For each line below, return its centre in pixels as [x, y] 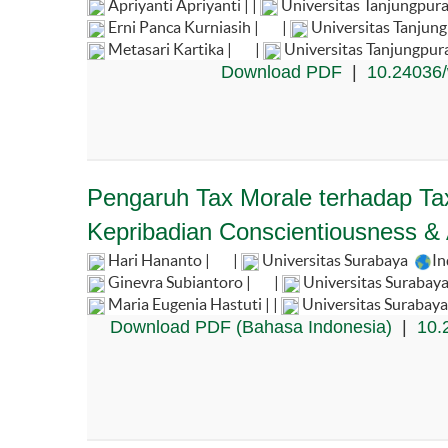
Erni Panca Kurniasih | [183, 26]
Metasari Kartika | [170, 48]
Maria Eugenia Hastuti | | [193, 303]
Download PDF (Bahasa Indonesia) [250, 326]
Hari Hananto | [159, 259]
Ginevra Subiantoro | [179, 281]
